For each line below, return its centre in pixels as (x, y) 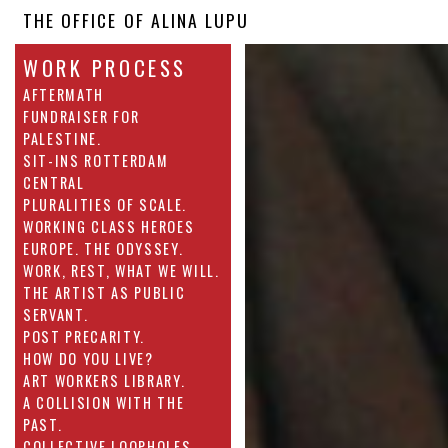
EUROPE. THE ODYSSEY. (103, 249)
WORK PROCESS (105, 68)
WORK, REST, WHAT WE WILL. (121, 271)
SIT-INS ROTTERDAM (96, 161)
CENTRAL (54, 183)
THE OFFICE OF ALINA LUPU (136, 20)
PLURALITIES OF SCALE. (105, 205)
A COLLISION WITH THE (104, 403)
